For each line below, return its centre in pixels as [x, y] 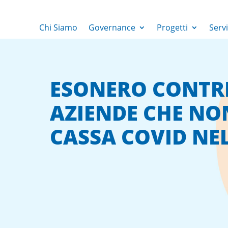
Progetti [172, 27]
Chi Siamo [58, 27]
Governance [112, 27]
